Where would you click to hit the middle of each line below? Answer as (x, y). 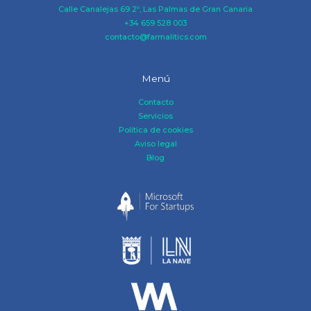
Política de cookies (155, 129)
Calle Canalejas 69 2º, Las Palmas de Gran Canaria (155, 9)
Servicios (155, 116)
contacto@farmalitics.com (155, 36)
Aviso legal (155, 143)
